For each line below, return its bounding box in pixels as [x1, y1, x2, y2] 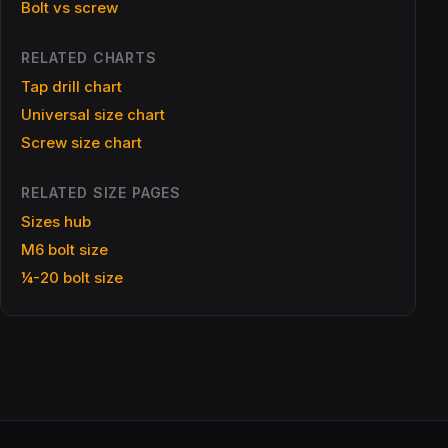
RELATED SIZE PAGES [21, 184, 182, 201]
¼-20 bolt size [21, 268, 123, 287]
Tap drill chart [21, 77, 122, 96]
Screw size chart [21, 133, 142, 152]
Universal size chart [21, 105, 165, 124]
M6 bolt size [21, 240, 108, 259]
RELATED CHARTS [21, 49, 157, 66]
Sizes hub [21, 212, 91, 231]
